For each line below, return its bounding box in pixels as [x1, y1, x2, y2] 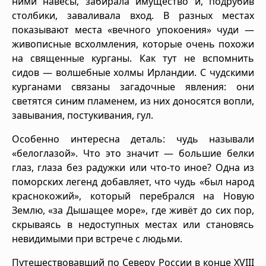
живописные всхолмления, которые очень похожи [12, 37, 254, 50]
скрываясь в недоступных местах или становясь [12, 217, 254, 231]
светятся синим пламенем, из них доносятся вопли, [12, 94, 254, 107]
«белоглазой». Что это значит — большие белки [12, 146, 254, 160]
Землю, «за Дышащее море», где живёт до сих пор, [12, 203, 254, 217]
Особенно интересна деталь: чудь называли [12, 132, 254, 145]
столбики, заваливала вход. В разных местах [12, 8, 254, 22]
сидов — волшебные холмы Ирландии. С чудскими [12, 65, 254, 79]
